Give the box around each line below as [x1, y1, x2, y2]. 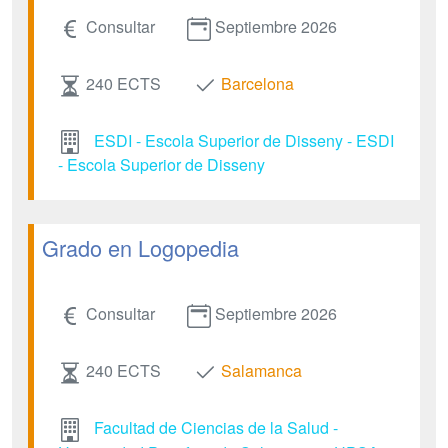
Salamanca [221, 359, 302, 383]
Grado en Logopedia [42, 232, 239, 264]
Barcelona [221, 71, 294, 95]
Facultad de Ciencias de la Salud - [94, 415, 338, 439]
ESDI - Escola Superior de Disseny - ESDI [94, 128, 394, 152]
